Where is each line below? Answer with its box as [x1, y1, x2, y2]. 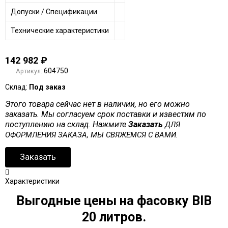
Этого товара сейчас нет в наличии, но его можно [5, 99, 190, 109]
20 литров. [82, 209, 146, 224]
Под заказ [28, 82, 66, 91]
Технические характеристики [10, 26, 109, 35]
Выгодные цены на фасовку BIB [16, 193, 212, 208]
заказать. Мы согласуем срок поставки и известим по [5, 109, 206, 119]
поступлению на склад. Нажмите [5, 119, 128, 129]
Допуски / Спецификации [10, 7, 97, 16]
